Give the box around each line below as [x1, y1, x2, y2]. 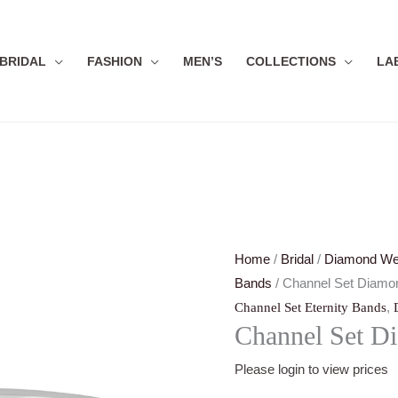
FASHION [87, 55, 142, 68]
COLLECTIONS [246, 55, 336, 68]
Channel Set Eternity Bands [235, 300, 386, 315]
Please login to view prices [235, 362, 388, 378]
